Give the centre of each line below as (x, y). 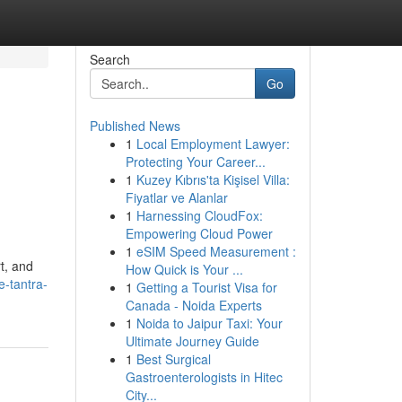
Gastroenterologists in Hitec (204, 377)
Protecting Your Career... (195, 162)
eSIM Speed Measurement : (216, 251)
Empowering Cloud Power (199, 233)
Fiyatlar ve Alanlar (176, 197)
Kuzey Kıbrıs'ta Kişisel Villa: (213, 179)
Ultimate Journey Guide (192, 341)
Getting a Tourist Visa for (206, 287)
